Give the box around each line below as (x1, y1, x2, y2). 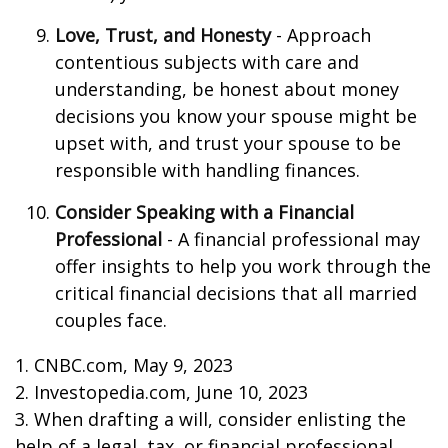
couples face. (55, 308, 167, 332)
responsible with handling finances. (55, 158, 360, 182)
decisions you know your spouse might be (55, 104, 417, 128)
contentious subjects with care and (55, 50, 359, 74)
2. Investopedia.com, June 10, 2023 (15, 380, 308, 404)
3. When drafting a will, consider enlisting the (15, 407, 406, 431)
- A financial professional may (162, 227, 420, 251)
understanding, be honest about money (55, 77, 399, 101)
